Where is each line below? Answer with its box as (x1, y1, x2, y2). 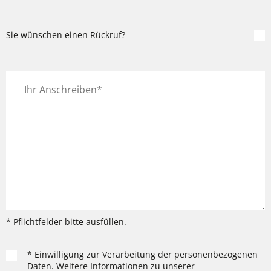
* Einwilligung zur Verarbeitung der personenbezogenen (27, 249, 258, 260)
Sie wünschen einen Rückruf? (6, 29, 125, 41)
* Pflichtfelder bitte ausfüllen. (6, 216, 126, 227)
